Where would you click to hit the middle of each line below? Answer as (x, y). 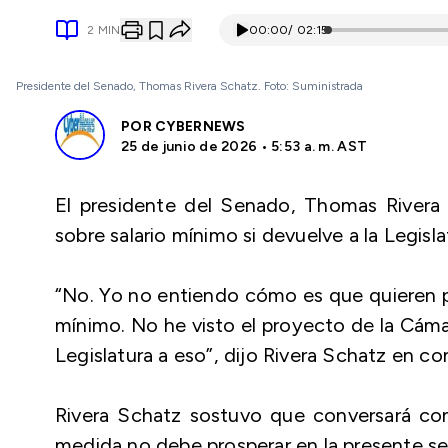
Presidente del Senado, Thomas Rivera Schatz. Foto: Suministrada (189, 86)
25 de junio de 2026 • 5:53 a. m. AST (244, 146)
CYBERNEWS (200, 126)
